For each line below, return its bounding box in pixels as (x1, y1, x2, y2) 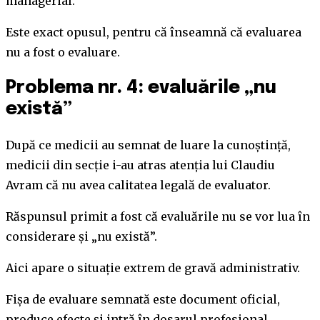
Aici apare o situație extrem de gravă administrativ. (6, 260, 300, 275)
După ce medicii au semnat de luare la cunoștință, (6, 137, 291, 152)
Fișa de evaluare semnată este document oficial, (6, 291, 280, 306)
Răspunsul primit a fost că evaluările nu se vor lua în (6, 209, 310, 224)
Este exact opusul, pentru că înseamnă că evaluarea (6, 25, 301, 39)
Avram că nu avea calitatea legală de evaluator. (6, 177, 271, 192)
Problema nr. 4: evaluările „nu (6, 78, 276, 97)
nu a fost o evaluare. (6, 45, 120, 59)
